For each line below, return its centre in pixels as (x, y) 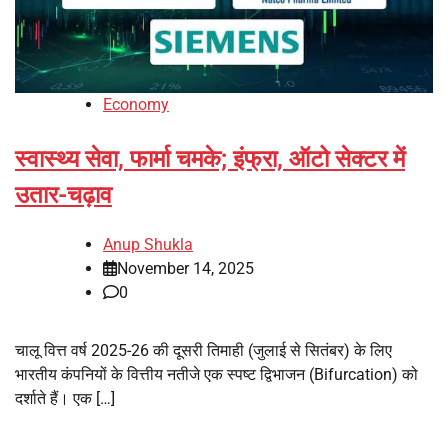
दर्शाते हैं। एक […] (65, 398)
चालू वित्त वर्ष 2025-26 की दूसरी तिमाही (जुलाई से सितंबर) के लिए (203, 350)
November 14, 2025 (185, 268)
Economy (136, 104)
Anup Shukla (148, 244)
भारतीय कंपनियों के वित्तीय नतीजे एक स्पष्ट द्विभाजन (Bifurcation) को (216, 374)
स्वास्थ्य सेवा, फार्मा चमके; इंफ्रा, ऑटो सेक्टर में (210, 158)
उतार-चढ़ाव (63, 194)
